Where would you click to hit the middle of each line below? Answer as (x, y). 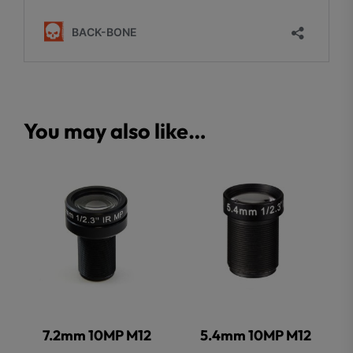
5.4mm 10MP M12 (256, 336)
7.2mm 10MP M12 (97, 336)
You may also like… (115, 130)
